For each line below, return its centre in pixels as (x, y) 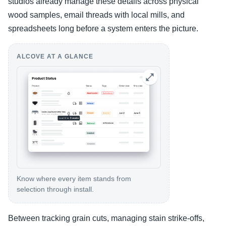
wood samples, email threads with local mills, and (96, 15)
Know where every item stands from (74, 179)
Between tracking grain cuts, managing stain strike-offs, (106, 218)
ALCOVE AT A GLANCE (55, 56)
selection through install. (55, 189)
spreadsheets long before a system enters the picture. (103, 29)
